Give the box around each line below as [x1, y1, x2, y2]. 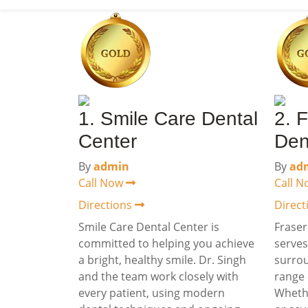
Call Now [78, 175, 126, 190]
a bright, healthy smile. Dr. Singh [78, 252, 246, 267]
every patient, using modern [78, 285, 225, 300]
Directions [78, 197, 135, 212]
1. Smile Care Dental [78, 108, 258, 129]
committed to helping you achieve [78, 236, 254, 251]
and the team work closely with [78, 269, 239, 284]
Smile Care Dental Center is [78, 219, 219, 234]
